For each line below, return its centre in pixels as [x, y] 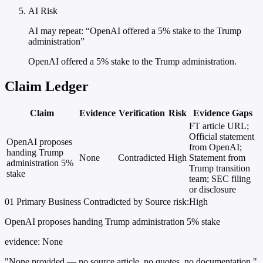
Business [65, 202]
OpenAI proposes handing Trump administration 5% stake [112, 222]
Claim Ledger [47, 87]
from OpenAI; [215, 147]
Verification [142, 113]
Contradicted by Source [127, 202]
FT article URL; [219, 126]
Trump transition [220, 168]
